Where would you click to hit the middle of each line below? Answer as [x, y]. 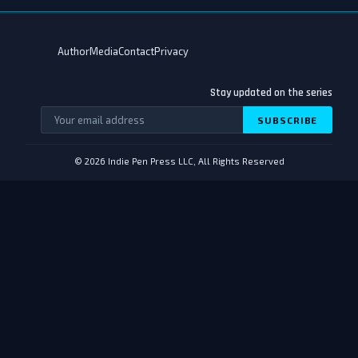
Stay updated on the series [271, 93]
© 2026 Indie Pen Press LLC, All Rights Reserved [179, 161]
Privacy [171, 52]
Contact [136, 52]
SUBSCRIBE [288, 119]
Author [74, 52]
